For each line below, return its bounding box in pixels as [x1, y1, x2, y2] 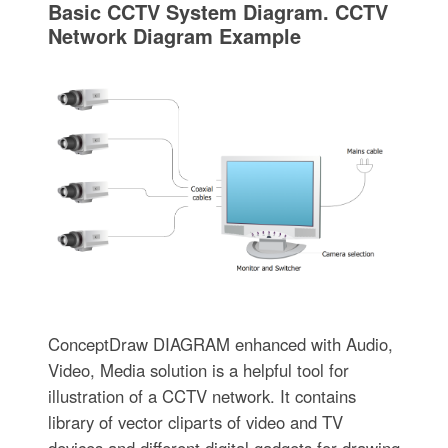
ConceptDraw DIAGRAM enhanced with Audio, [47, 331, 393, 356]
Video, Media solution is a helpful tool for [47, 357, 349, 382]
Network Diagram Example [47, 20, 301, 50]
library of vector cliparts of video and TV [47, 409, 343, 434]
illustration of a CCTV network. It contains [47, 383, 356, 408]
